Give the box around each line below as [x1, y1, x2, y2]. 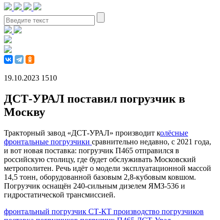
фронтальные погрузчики [4, 137, 92, 146]
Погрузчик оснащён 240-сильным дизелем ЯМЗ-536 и [4, 181, 185, 190]
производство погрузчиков [113, 207, 204, 216]
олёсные [160, 128, 188, 137]
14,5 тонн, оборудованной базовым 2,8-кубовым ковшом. [4, 172, 196, 181]
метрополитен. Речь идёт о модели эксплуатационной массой [4, 164, 211, 172]
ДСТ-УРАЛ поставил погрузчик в [4, 92, 185, 105]
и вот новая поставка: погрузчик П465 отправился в [4, 146, 179, 155]
